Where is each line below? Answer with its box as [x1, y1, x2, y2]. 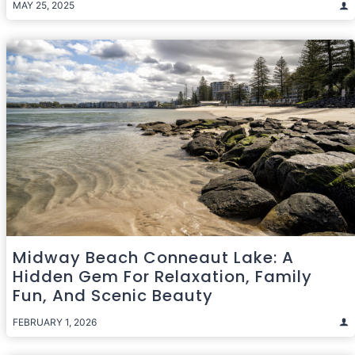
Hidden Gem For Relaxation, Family [13, 265, 312, 288]
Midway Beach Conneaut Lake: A [13, 246, 294, 269]
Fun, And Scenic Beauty [13, 284, 213, 307]
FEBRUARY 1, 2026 [13, 315, 97, 328]
